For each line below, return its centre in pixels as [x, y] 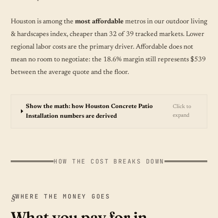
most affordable [99, 22]
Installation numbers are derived [72, 116]
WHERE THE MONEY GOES [63, 196]
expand [181, 115]
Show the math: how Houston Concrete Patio [90, 106]
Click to [182, 107]
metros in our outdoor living [165, 22]
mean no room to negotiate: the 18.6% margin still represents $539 [108, 60]
